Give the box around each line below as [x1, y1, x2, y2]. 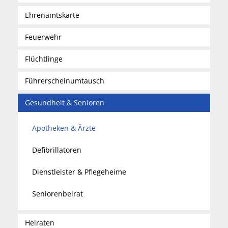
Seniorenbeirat [32, 189, 83, 198]
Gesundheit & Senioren [25, 98, 104, 107]
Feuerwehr [25, 32, 62, 42]
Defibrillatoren [32, 145, 81, 155]
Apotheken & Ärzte [32, 123, 96, 133]
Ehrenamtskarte [25, 10, 79, 20]
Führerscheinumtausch [25, 76, 104, 85]
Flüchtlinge [25, 54, 63, 64]
